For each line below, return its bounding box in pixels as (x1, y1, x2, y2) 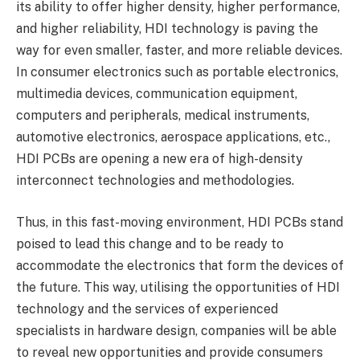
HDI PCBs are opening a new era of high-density (16, 151, 303, 167)
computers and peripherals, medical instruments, (16, 108, 309, 124)
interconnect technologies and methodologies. (16, 173, 294, 189)
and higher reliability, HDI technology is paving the (16, 21, 318, 37)
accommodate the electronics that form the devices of (16, 257, 344, 273)
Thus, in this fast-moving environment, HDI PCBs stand (16, 214, 343, 230)
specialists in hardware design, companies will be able (16, 322, 337, 338)
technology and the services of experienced (16, 301, 278, 317)
